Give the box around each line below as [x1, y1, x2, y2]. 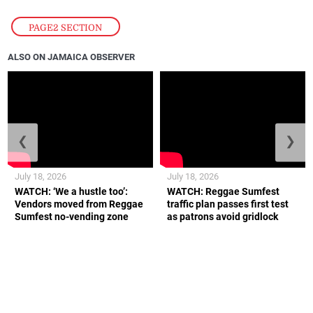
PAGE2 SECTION [29, 22, 103, 33]
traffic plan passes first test [167, 198, 289, 210]
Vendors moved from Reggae [15, 198, 144, 210]
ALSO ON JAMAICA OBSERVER [8, 52, 136, 63]
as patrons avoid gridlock [167, 211, 278, 223]
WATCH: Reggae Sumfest [167, 186, 279, 198]
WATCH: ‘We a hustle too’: [15, 186, 129, 198]
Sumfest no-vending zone [15, 211, 129, 223]
